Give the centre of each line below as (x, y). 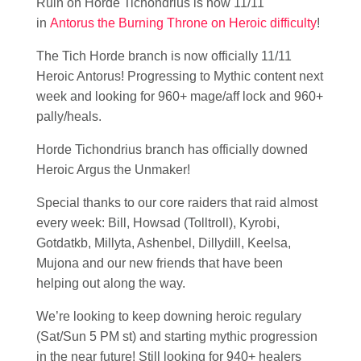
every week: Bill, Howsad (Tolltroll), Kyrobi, (158, 223)
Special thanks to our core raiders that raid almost (177, 203)
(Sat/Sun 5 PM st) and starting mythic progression (177, 337)
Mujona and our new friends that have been (160, 263)
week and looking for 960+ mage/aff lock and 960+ (180, 97)
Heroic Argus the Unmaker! (113, 170)
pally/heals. (69, 117)
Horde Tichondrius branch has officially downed (172, 150)
